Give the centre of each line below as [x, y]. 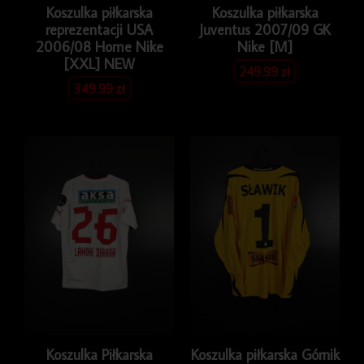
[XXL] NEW [99, 63]
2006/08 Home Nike [99, 46]
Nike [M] [265, 46]
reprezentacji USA [99, 29]
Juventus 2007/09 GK [265, 29]
